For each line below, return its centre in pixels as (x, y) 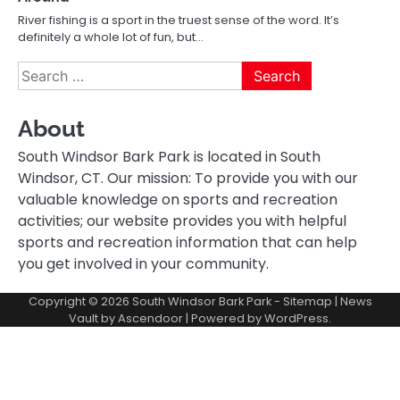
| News (352, 301)
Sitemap (307, 301)
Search (42, 71)
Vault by (93, 318)
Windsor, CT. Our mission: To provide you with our (188, 178)
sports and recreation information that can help (187, 242)
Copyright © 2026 (80, 301)
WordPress (296, 318)
